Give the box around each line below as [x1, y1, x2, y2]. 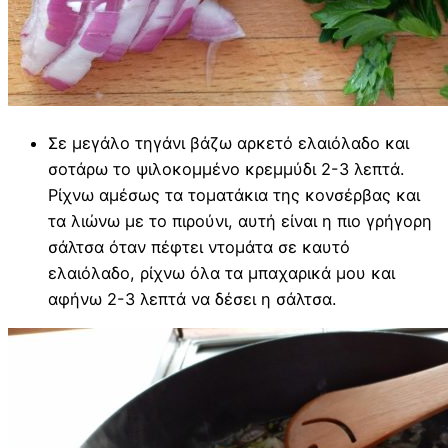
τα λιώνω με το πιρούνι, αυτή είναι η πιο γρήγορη [48, 210, 432, 231]
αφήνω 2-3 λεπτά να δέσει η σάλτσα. [48, 288, 336, 309]
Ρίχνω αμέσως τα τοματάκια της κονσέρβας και [48, 184, 420, 205]
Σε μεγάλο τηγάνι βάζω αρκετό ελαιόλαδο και [48, 132, 409, 153]
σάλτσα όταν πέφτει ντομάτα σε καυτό [48, 236, 350, 257]
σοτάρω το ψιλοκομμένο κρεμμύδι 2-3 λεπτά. [48, 158, 404, 179]
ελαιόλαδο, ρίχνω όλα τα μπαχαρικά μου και [48, 262, 395, 283]
